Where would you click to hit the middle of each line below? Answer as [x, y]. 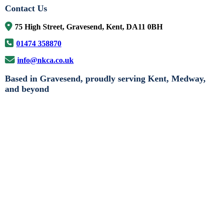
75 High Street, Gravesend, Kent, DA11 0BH [89, 27]
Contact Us [26, 8]
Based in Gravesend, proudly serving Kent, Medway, [105, 78]
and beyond [27, 89]
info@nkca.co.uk [45, 60]
